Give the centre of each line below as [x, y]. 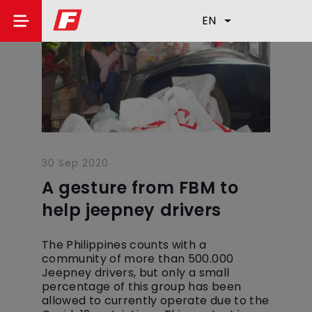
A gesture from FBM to [140, 188]
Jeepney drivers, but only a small [136, 273]
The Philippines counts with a [124, 245]
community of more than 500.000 [138, 259]
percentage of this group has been [142, 287]
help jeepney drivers [132, 210]
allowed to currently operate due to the [156, 301]
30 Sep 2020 [75, 163]
